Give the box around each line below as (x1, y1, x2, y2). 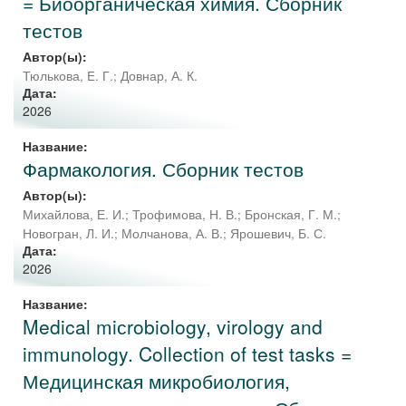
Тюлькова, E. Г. (23, 67, 113, 84)
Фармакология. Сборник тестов (23, 155, 304, 182)
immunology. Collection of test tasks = (23, 340, 352, 367)
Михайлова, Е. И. (23, 206, 125, 223)
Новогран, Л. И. (23, 225, 114, 242)
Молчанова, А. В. (121, 225, 223, 242)
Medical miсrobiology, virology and (23, 313, 323, 340)
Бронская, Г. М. (245, 206, 337, 223)
